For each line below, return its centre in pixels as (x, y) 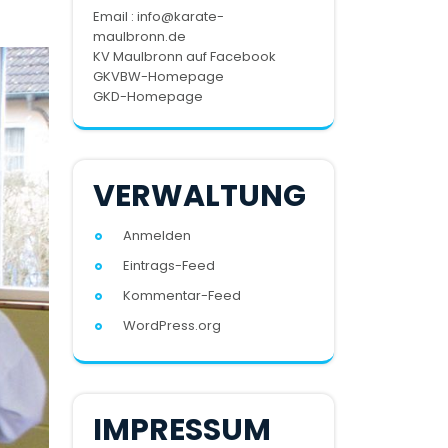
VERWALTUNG (199, 196)
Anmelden (157, 235)
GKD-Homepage (148, 96)
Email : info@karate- (158, 16)
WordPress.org (172, 325)
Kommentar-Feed (182, 295)
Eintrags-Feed (169, 265)
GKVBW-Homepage (158, 76)
